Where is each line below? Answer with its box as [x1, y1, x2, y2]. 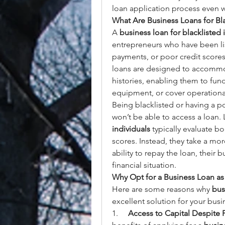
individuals [112, 124, 150, 134]
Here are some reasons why [112, 184, 212, 194]
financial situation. [112, 160, 176, 170]
